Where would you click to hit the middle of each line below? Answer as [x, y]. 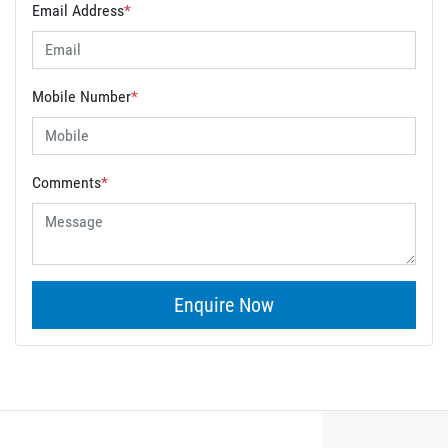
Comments [66, 182]
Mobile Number [81, 96]
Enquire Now [223, 304]
